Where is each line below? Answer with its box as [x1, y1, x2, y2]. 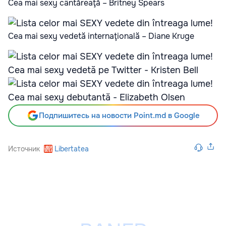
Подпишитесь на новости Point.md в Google [38, 110, 200, 121]
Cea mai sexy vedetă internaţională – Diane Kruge [8, 30, 194, 41]
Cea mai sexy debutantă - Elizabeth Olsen [8, 91, 185, 103]
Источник [8, 144, 40, 153]
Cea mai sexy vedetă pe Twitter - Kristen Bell [8, 64, 198, 76]
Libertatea [54, 144, 89, 153]
